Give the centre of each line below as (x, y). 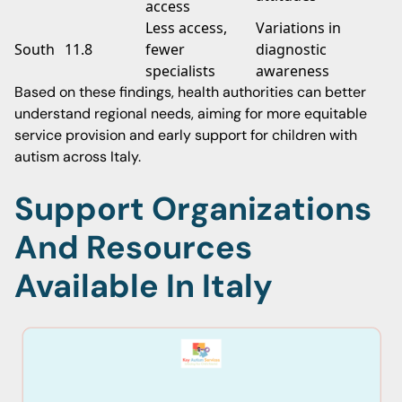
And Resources (133, 247)
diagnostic (291, 49)
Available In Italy (144, 286)
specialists (180, 71)
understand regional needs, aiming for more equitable (191, 114)
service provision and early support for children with (186, 135)
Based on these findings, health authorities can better (190, 92)
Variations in (298, 28)
